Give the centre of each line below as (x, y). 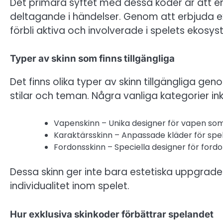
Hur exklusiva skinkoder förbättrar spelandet (112, 214)
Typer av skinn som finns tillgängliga (92, 59)
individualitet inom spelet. (70, 186)
